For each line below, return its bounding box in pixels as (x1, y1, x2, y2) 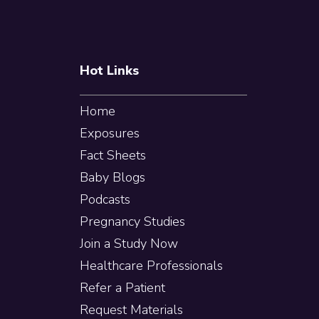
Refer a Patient (80, 279, 165, 296)
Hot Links (80, 62, 139, 79)
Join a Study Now (80, 235, 178, 252)
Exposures (80, 125, 140, 142)
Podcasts (80, 191, 130, 208)
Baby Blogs (80, 169, 145, 186)
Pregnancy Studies (80, 213, 185, 230)
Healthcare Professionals (80, 257, 223, 274)
